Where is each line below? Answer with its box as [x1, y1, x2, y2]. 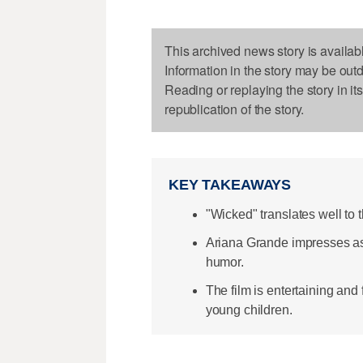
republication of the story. [164, 99, 305, 118]
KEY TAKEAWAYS [169, 177, 292, 194]
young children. [205, 302, 293, 317]
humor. [205, 254, 244, 269]
